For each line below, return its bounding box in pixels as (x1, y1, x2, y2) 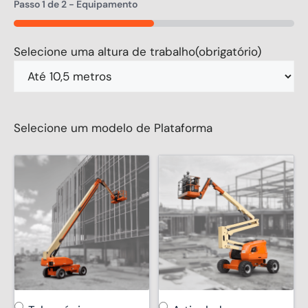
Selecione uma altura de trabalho (14, 44, 195, 60)
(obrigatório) (195, 44, 261, 60)
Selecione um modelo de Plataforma (14, 120, 212, 136)
